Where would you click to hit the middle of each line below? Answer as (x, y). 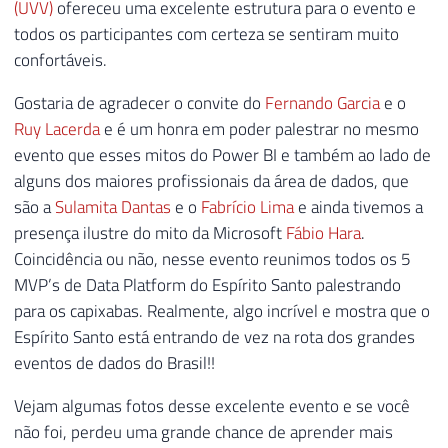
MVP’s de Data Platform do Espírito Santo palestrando (207, 285)
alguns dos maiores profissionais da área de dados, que (211, 181)
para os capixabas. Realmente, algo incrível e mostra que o (222, 311)
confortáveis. (60, 60)
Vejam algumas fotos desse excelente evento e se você (212, 405)
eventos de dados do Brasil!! (114, 363)
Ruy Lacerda (57, 129)
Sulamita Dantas (113, 207)
